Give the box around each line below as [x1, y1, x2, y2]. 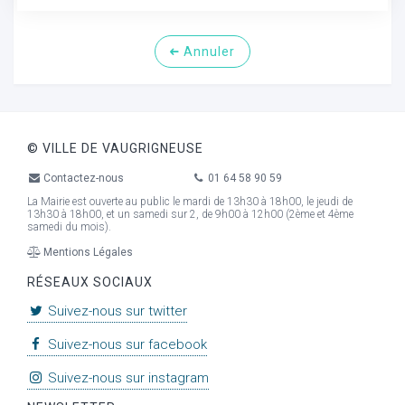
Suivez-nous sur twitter [44, 303, 188, 320]
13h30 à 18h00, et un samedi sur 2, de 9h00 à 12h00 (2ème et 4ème [27, 207, 353, 221]
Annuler [180, 43, 235, 59]
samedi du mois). [27, 220, 111, 233]
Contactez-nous [41, 171, 125, 184]
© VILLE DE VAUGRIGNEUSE [27, 141, 203, 156]
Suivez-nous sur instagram [44, 370, 210, 387]
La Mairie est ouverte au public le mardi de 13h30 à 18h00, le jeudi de [27, 194, 353, 208]
